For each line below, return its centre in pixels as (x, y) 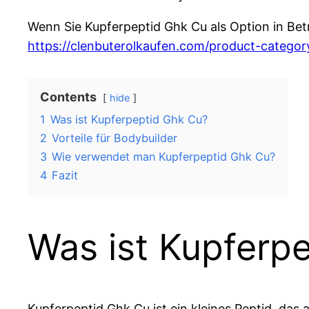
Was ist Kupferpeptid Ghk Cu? (129, 120)
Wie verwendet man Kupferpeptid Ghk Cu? (163, 157)
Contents (68, 97)
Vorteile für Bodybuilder (114, 138)
